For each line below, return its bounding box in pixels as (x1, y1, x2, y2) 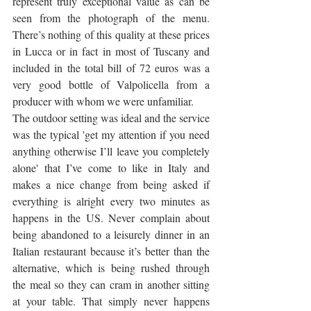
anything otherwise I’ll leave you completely (12, 143, 210, 158)
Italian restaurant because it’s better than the (12, 243, 210, 258)
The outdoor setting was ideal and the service (12, 110, 210, 125)
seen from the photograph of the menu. (12, 10, 210, 25)
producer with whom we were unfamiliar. (12, 93, 196, 108)
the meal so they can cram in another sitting (12, 276, 210, 292)
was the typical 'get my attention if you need (12, 126, 210, 142)
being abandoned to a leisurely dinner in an (12, 226, 210, 242)
